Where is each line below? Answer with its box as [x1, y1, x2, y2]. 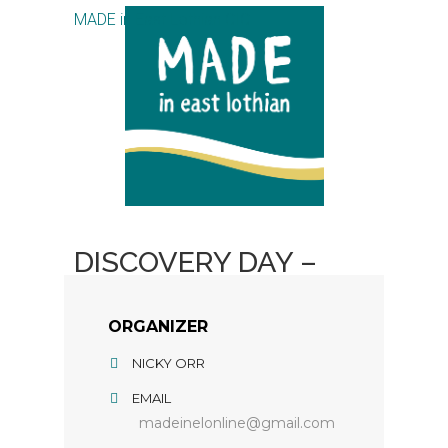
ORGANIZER [108, 317, 208, 336]
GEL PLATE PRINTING [74, 279, 362, 313]
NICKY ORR [132, 355, 205, 371]
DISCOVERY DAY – [74, 245, 317, 279]
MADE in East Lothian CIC [74, 10, 250, 29]
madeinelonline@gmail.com [139, 414, 335, 432]
